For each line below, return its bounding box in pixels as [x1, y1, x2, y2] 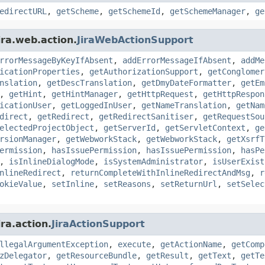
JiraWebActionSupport [77, 34, 193, 46]
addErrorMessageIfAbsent [122, 55, 231, 65]
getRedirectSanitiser [99, 111, 193, 121]
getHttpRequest [127, 89, 193, 99]
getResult [146, 250, 189, 260]
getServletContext [165, 122, 245, 132]
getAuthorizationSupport [89, 66, 198, 76]
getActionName [160, 239, 222, 249]
